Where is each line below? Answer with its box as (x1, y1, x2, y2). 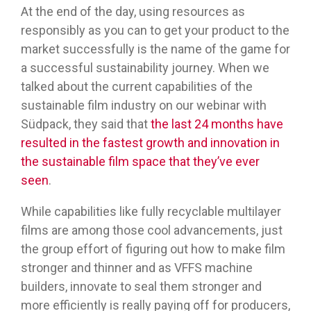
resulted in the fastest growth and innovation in (21, 135, 280, 151)
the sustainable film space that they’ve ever (21, 154, 260, 169)
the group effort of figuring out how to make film (21, 242, 285, 257)
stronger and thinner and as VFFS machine (21, 260, 253, 276)
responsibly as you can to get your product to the (21, 23, 289, 38)
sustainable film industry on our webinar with (21, 98, 267, 113)
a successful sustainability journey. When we (21, 60, 269, 76)
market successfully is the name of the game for (21, 42, 290, 57)
